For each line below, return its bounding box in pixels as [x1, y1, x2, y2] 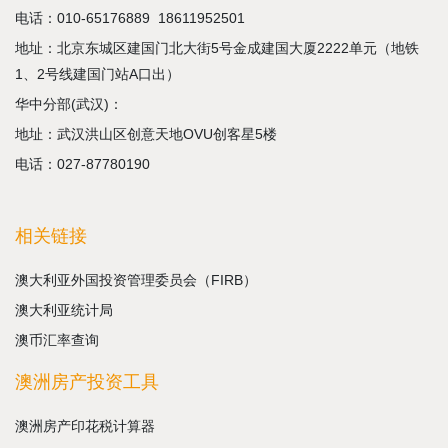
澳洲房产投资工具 [15, 371, 159, 392]
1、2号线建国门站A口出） [15, 65, 180, 82]
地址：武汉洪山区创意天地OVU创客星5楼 [15, 125, 277, 142]
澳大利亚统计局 [15, 301, 113, 318]
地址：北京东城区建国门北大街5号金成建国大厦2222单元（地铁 [15, 39, 419, 56]
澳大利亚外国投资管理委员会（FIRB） [15, 271, 257, 288]
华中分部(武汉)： [15, 95, 123, 112]
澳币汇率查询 [15, 331, 99, 348]
